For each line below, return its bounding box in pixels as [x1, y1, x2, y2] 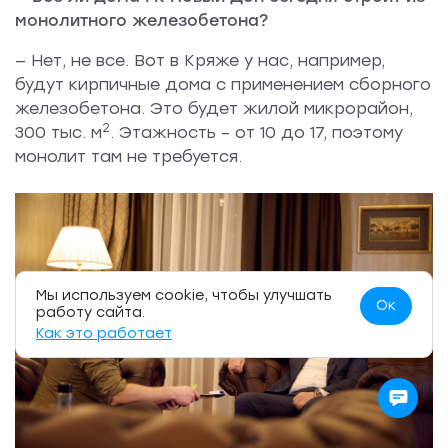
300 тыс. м [15, 122, 102, 142]
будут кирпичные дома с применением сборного [15, 74, 431, 94]
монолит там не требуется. [15, 146, 242, 166]
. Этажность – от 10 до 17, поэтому [110, 122, 403, 142]
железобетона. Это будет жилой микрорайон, [15, 98, 413, 118]
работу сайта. [36, 304, 145, 321]
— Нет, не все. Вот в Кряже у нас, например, [15, 50, 385, 70]
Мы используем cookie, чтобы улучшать [36, 287, 332, 304]
